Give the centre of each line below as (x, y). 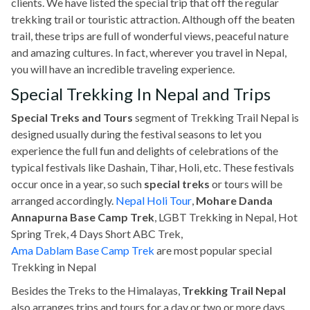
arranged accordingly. (63, 200)
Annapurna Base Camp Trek (83, 217)
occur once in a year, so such (77, 183)
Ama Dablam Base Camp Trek (83, 250)
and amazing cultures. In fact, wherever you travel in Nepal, (149, 52)
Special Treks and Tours (72, 117)
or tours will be (246, 183)
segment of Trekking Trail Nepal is (216, 117)
